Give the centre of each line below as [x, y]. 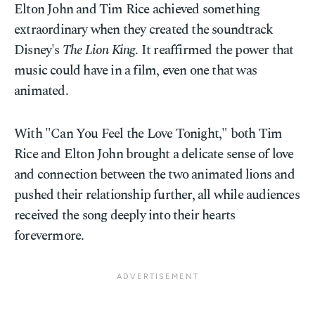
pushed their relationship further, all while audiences [157, 195]
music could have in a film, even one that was [136, 71]
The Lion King [99, 50]
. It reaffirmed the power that [214, 50]
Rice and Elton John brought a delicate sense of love [154, 154]
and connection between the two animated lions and [154, 175]
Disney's [38, 50]
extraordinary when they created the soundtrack [144, 30]
